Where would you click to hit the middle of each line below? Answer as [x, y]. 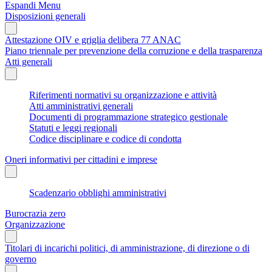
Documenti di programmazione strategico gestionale [128, 117]
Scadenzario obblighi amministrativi [98, 192]
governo [21, 259]
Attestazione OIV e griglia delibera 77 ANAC [93, 39]
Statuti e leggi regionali [73, 127]
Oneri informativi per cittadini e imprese [81, 159]
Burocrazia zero [35, 213]
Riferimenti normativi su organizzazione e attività [123, 95]
